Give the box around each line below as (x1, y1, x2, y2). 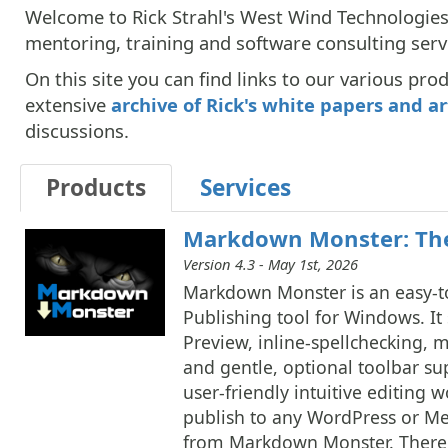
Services (200, 171, 291, 203)
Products (46, 171, 146, 203)
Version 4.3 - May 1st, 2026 (183, 253, 358, 274)
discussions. (25, 117, 129, 143)
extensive (25, 91, 111, 117)
